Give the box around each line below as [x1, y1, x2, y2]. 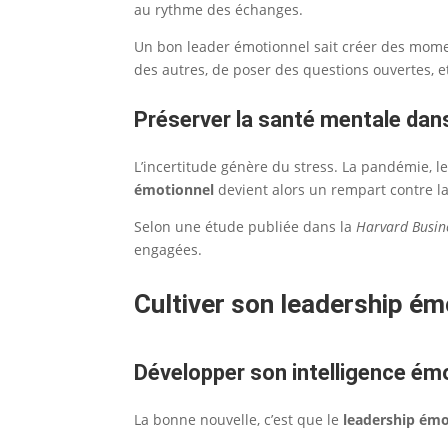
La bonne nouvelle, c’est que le [134, 409, 344, 429]
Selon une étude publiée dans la [134, 216, 357, 236]
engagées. [134, 239, 203, 259]
